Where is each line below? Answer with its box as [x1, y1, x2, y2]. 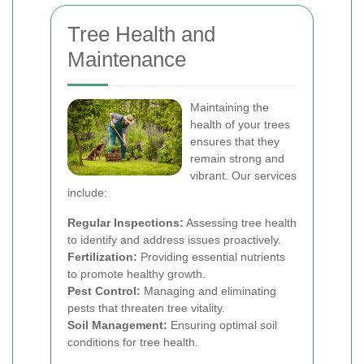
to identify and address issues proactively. [67, 233, 281, 246]
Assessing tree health [184, 216, 297, 229]
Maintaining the [190, 101, 269, 114]
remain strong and [190, 152, 284, 165]
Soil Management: [67, 318, 167, 331]
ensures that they [190, 135, 279, 148]
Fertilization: [67, 250, 137, 263]
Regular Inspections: [67, 216, 184, 229]
